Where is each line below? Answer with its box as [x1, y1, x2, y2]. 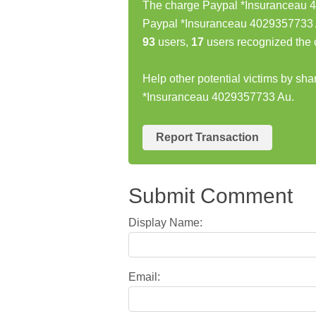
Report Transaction [156, 130, 259, 143]
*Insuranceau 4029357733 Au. [142, 90, 294, 103]
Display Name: [128, 217, 202, 229]
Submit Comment [128, 184, 293, 208]
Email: [128, 270, 160, 283]
